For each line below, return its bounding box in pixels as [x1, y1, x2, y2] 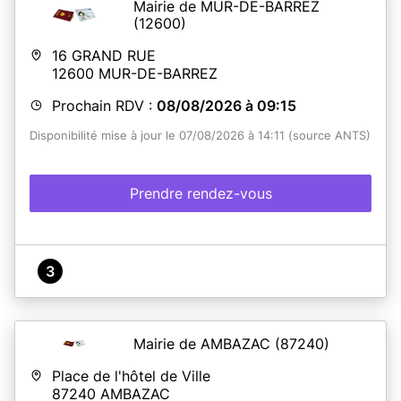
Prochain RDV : [52, 96, 157, 115]
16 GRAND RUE [52, 46, 156, 64]
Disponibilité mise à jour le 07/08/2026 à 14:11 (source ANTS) [30, 128, 371, 142]
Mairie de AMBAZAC [133, 334, 275, 353]
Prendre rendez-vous [129, 183, 272, 202]
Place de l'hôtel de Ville [52, 366, 210, 385]
